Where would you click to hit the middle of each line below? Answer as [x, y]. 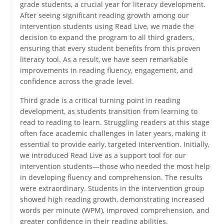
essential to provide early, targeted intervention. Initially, [115, 144]
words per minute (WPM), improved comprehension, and [115, 210]
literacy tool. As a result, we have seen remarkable [104, 59]
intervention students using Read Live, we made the [107, 26]
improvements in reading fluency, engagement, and [106, 70]
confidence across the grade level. [77, 81]
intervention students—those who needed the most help [115, 166]
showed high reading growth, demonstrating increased [112, 199]
